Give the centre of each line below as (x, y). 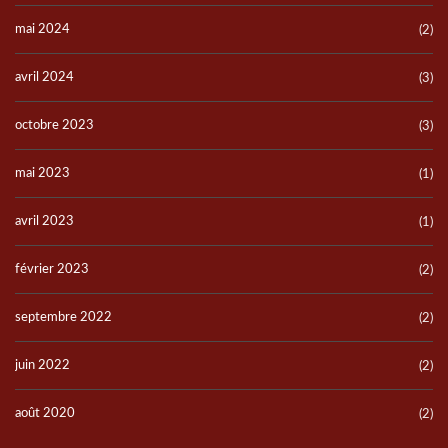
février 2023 (52, 269)
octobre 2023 (54, 125)
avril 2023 (44, 221)
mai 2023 (42, 173)
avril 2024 (44, 77)
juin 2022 (42, 365)
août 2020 (45, 413)
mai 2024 (42, 29)
